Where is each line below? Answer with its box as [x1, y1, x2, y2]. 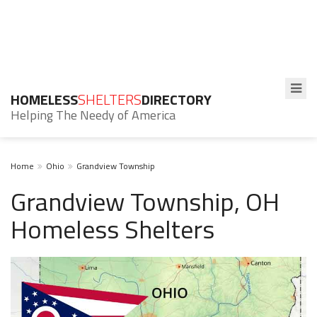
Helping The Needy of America [11, 105, 175, 125]
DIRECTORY [142, 88, 212, 110]
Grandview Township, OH [11, 182, 279, 221]
